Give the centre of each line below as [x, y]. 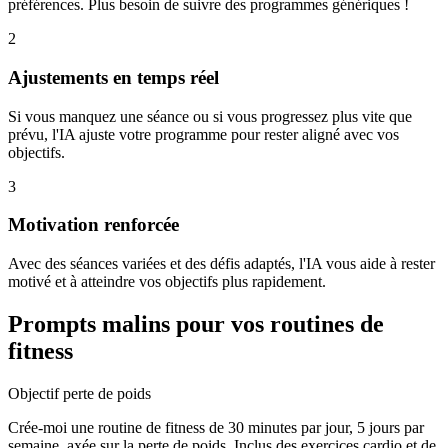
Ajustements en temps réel [113, 78]
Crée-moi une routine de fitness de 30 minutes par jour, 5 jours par [216, 427]
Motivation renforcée [93, 225]
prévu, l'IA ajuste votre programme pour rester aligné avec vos [203, 134]
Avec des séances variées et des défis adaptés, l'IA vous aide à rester [221, 264]
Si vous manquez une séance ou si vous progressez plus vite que [210, 116]
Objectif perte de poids [79, 393]
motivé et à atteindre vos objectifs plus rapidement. [167, 282]
